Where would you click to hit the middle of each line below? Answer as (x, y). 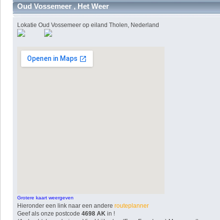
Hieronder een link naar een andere (65, 206)
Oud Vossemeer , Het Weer (63, 6)
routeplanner (131, 206)
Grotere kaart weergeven (46, 197)
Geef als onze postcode (50, 213)
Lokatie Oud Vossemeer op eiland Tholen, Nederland (88, 25)
